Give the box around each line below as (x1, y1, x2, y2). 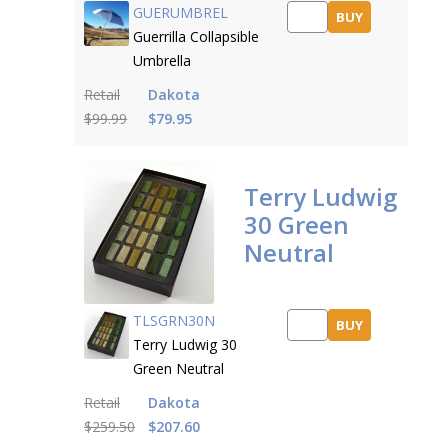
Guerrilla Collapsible (133, 27, 259, 46)
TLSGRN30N (133, 311, 215, 330)
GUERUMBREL (133, 3, 228, 22)
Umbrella (133, 51, 191, 70)
